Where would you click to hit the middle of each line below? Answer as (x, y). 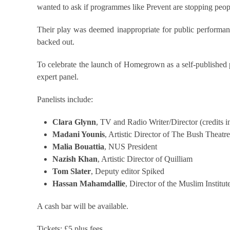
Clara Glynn (74, 122)
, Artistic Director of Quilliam (145, 159)
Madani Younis (79, 134)
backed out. (56, 42)
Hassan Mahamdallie (89, 183)
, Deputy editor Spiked (128, 171)
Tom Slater (72, 171)
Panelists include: (65, 99)
